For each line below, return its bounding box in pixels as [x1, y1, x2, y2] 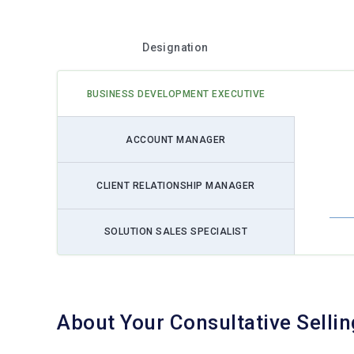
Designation [142, 41, 209, 54]
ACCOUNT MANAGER [126, 134, 226, 145]
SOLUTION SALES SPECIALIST [104, 226, 247, 238]
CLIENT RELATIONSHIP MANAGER [96, 179, 255, 191]
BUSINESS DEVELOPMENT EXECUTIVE [86, 88, 265, 100]
